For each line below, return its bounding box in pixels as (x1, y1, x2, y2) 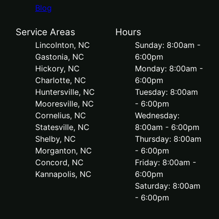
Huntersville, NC (35, 87, 95, 97)
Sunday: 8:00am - (135, 40, 200, 50)
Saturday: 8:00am (135, 181, 200, 191)
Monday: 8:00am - (135, 64, 203, 74)
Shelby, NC (35, 134, 76, 144)
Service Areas (16, 26, 75, 38)
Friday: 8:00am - (135, 157, 196, 168)
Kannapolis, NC (35, 169, 91, 179)
